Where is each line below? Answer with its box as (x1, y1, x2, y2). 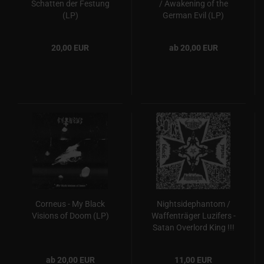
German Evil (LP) (163, 11, 224, 20)
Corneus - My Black (35, 199, 105, 209)
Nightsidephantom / (156, 199, 230, 209)
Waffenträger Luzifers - (151, 211, 236, 220)
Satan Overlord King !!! (152, 223, 235, 232)
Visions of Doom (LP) (31, 211, 109, 220)
